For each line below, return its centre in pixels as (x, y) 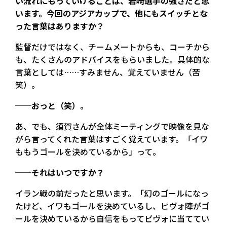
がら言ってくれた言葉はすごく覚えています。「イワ (111, 139)
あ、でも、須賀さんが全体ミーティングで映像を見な (112, 126)
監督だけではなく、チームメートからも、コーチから (112, 46)
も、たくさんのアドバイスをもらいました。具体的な (112, 59)
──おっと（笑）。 (52, 105)
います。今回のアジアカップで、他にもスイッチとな (111, 13)
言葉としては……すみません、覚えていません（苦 (108, 72)
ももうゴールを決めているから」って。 (88, 151)
